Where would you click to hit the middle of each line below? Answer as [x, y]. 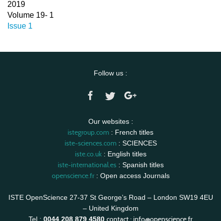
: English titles [124, 154]
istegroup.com [88, 132]
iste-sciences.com [90, 143]
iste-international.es [87, 165]
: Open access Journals [132, 176]
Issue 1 [20, 26]
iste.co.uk [88, 154]
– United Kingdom [110, 208]
